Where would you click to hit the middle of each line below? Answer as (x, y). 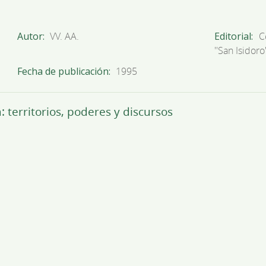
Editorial (232, 36)
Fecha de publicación (63, 71)
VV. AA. (65, 36)
